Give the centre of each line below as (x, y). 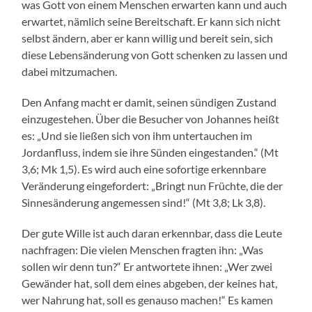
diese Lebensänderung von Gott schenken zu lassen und (155, 55)
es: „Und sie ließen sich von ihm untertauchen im (137, 136)
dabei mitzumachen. (70, 72)
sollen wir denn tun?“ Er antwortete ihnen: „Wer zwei (147, 267)
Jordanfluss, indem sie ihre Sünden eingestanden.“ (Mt (150, 153)
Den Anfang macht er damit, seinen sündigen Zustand (149, 102)
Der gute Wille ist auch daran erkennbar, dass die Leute (152, 233)
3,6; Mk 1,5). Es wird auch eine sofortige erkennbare (144, 169)
